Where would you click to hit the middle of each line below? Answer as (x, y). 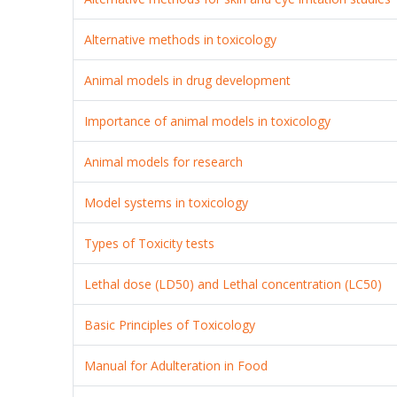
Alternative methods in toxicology (181, 39)
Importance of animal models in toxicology (208, 121)
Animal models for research (164, 161)
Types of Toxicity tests (150, 243)
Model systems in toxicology (167, 202)
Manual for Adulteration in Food (176, 365)
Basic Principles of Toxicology (170, 324)
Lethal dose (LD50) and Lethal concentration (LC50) (234, 284)
